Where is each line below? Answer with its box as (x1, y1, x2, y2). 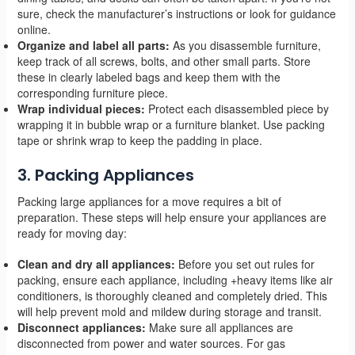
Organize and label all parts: (17, 37, 170, 54)
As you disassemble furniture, (169, 37, 321, 54)
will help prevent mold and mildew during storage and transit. (17, 303, 322, 320)
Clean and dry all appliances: (17, 256, 175, 273)
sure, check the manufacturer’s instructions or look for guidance (17, 6, 336, 22)
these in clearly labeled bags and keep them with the (17, 69, 281, 86)
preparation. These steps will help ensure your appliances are (17, 209, 326, 226)
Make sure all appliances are (145, 319, 293, 336)
